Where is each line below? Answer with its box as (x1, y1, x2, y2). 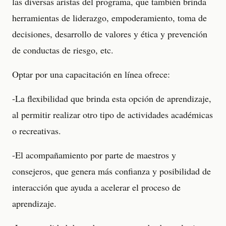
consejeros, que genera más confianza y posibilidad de (12, 165, 211, 177)
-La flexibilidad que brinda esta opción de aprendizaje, (12, 92, 211, 104)
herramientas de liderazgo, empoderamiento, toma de (12, 12, 207, 24)
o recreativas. (12, 125, 61, 137)
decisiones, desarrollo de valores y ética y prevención (12, 28, 207, 40)
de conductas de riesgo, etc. (12, 44, 114, 56)
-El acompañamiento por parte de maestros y (12, 149, 176, 161)
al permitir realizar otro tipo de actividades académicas (12, 108, 213, 121)
